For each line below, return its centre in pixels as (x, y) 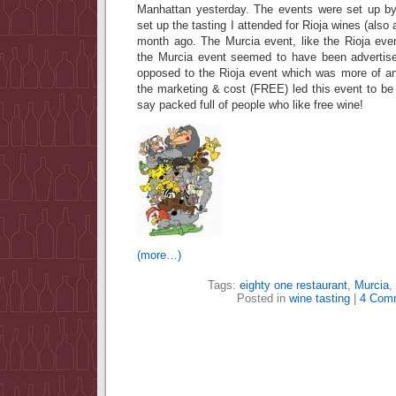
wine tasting (320, 298)
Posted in (263, 298)
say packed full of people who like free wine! (250, 105)
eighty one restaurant (293, 285)
